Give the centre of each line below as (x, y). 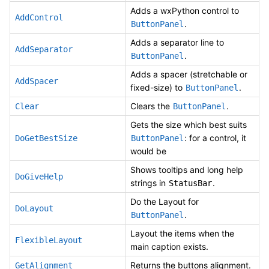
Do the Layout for (165, 201)
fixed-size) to (158, 87)
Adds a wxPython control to (185, 10)
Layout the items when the (182, 233)
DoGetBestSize (46, 138)
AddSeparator (44, 49)
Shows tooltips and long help (187, 169)
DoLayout (34, 208)
